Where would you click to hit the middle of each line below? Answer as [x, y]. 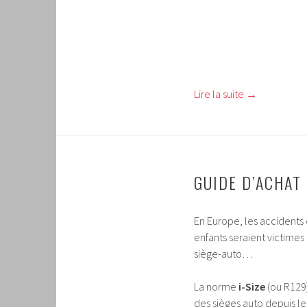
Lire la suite [220, 94]
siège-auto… [223, 253]
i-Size [251, 286]
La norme [215, 286]
